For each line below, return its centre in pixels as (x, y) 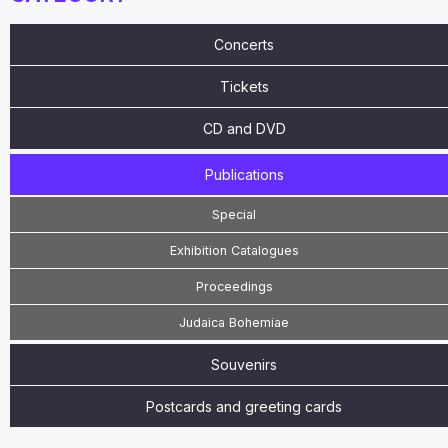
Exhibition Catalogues (234, 250)
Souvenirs (244, 364)
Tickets (244, 86)
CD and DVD (244, 128)
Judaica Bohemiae (234, 322)
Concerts (244, 44)
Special (234, 214)
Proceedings (234, 286)
